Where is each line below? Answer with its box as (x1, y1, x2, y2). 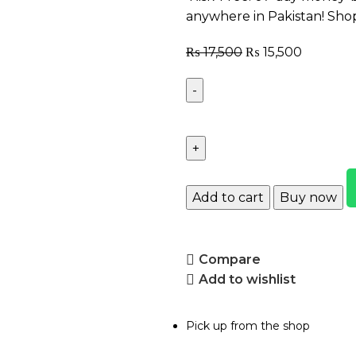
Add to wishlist (199, 272, 296, 288)
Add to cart (192, 189, 264, 205)
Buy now (279, 189, 337, 205)
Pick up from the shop (185, 318, 310, 333)
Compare (199, 252, 261, 268)
